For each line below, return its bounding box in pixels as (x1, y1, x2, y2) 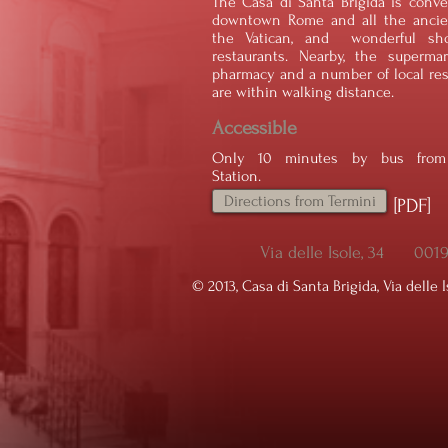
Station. (212, 167, 265, 185)
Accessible (212, 117, 297, 139)
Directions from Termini (223, 192, 376, 210)
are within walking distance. (212, 83, 394, 101)
